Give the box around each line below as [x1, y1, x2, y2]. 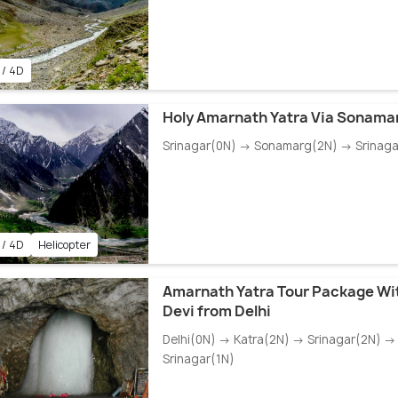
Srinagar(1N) [162, 351, 235, 368]
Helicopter [37, 237, 91, 253]
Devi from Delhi [162, 301, 271, 322]
